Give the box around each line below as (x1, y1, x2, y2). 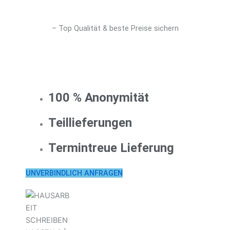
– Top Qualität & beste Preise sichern (51, 24, 179, 33)
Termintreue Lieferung (48, 141, 174, 156)
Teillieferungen (48, 116, 132, 130)
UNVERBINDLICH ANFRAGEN (26, 168, 123, 178)
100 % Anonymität (48, 90, 149, 105)
